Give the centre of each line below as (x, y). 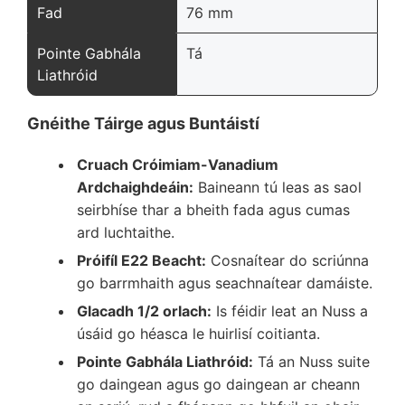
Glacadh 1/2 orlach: (144, 311)
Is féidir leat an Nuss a (290, 311)
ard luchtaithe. (126, 232)
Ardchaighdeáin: (135, 187)
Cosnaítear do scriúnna (287, 260)
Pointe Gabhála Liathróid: (165, 361)
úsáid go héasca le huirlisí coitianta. (198, 333)
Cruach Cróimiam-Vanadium (178, 164)
